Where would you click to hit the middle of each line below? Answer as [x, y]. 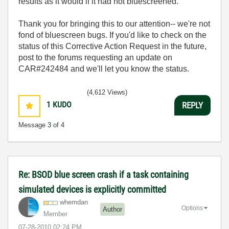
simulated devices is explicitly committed [92, 189]
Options [192, 208]
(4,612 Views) [107, 92]
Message [33, 125]
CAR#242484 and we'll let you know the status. [104, 69]
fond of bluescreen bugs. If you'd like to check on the [112, 35]
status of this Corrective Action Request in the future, [112, 46]
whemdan [74, 202]
